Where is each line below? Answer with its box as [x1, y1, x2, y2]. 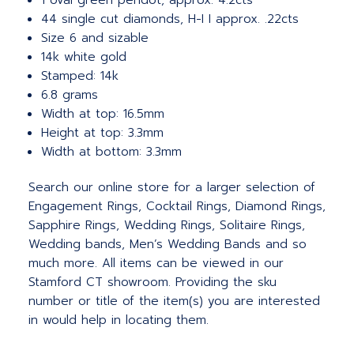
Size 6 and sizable [41, 29, 149, 47]
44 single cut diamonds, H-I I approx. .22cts [41, 10, 299, 28]
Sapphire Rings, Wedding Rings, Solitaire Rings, [28, 217, 305, 235]
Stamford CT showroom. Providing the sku [28, 273, 277, 292]
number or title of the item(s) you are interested [28, 292, 320, 311]
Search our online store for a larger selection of [28, 179, 315, 197]
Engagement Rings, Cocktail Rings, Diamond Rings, [28, 198, 326, 216]
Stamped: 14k [41, 67, 119, 85]
